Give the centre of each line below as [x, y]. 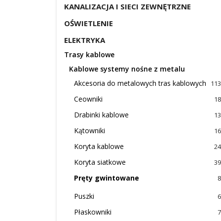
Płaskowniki [93, 212]
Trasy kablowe [89, 55]
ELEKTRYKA [85, 40]
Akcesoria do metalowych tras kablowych [140, 83]
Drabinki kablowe [101, 115]
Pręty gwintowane [107, 178]
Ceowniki [88, 99]
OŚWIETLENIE [89, 23]
